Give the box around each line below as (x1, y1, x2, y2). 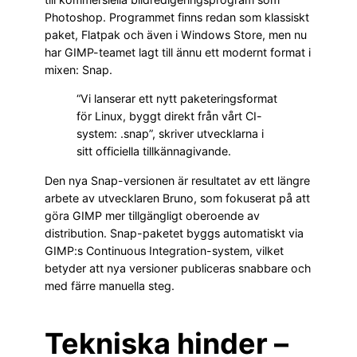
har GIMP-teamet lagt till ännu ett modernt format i (45, 45, 311, 60)
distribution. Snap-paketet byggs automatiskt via (45, 226, 304, 240)
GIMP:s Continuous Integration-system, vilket (45, 243, 284, 257)
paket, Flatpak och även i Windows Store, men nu (45, 28, 307, 42)
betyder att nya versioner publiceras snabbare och (45, 261, 311, 275)
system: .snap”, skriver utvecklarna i (76, 127, 264, 141)
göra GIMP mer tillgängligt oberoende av (45, 208, 260, 222)
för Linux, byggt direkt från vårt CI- (76, 109, 262, 124)
